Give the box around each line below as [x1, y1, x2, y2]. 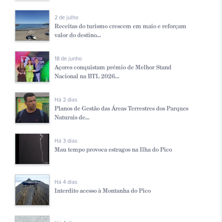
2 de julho [55, 14, 78, 21]
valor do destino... [55, 31, 101, 39]
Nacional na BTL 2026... [55, 72, 119, 80]
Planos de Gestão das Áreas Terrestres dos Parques [55, 104, 188, 112]
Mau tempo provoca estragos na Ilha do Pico [55, 145, 172, 153]
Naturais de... [55, 113, 90, 121]
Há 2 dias [55, 96, 77, 103]
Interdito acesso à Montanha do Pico [55, 186, 151, 194]
